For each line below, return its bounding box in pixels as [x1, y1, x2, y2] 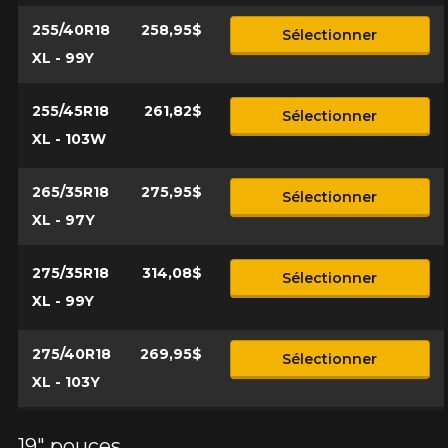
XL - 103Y [31, 373, 100, 391]
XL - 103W [31, 130, 106, 148]
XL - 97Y [31, 211, 95, 229]
